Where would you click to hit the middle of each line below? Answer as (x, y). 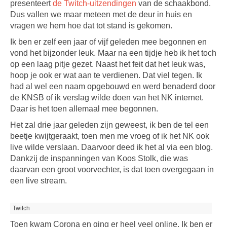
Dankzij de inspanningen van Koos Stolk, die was (99, 158)
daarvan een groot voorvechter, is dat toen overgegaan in (112, 169)
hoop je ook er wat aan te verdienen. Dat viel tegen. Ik (106, 75)
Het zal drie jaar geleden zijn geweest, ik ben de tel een (109, 125)
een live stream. (39, 181)
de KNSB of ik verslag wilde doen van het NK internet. (107, 98)
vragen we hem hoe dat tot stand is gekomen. (91, 26)
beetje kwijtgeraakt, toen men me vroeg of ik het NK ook (110, 136)
